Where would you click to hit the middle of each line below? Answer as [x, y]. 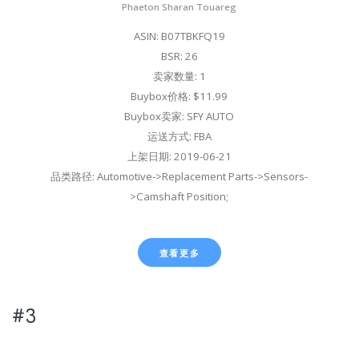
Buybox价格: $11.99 [179, 97]
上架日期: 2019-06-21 [179, 157]
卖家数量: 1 [179, 77]
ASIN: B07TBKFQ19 [179, 36]
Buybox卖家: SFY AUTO [179, 117]
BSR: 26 [179, 56]
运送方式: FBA [179, 137]
